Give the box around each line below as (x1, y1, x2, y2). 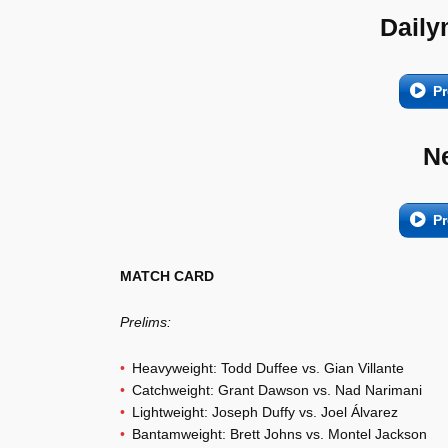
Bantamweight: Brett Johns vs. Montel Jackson (132, 426, 427, 442)
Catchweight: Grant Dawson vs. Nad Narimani (132, 382, 422, 398)
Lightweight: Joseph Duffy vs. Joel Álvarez (132, 404, 398, 420)
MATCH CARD (120, 268, 214, 284)
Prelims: (120, 314, 171, 330)
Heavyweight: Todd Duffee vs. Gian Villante (132, 360, 404, 376)
